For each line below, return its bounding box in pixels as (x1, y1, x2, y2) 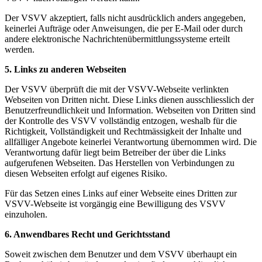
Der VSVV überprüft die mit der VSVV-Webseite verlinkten (5, 84, 229, 95)
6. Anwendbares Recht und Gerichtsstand (5, 229, 170, 240)
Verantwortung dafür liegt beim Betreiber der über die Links (5, 147, 226, 158)
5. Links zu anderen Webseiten (5, 64, 126, 75)
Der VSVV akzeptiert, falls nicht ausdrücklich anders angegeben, (5, 13, 246, 23)
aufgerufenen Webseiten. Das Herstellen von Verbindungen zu (5, 158, 235, 168)
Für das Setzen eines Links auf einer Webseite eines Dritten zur (5, 188, 237, 199)
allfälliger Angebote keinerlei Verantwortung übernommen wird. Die (5, 137, 257, 147)
